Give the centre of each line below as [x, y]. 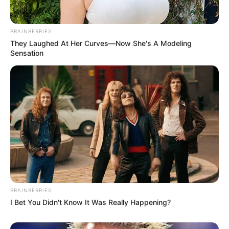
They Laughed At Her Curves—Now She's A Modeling [101, 43]
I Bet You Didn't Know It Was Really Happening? [90, 202]
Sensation [27, 53]
